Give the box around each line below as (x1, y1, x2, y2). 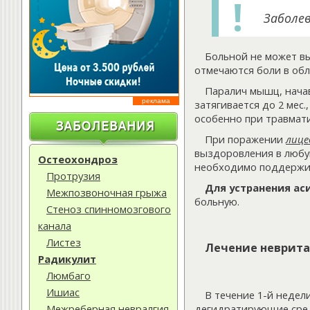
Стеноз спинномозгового (46, 202, 171, 216)
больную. (194, 194, 239, 209)
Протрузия (46, 169, 100, 183)
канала (38, 219, 71, 232)
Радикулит (38, 252, 96, 266)
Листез (46, 235, 81, 249)
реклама (142, 97, 170, 104)
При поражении (205, 132, 286, 147)
